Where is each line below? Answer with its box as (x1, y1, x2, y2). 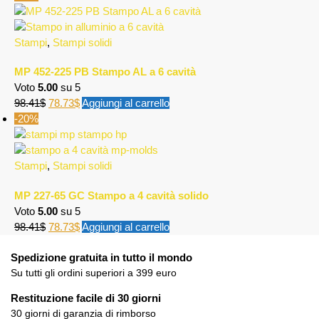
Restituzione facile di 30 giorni (11, 292, 161, 305)
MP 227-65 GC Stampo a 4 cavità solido (14, 189, 209, 202)
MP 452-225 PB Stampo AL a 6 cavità (14, 66, 196, 78)
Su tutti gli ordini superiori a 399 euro (11, 267, 177, 279)
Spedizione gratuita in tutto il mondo (11, 251, 192, 264)
